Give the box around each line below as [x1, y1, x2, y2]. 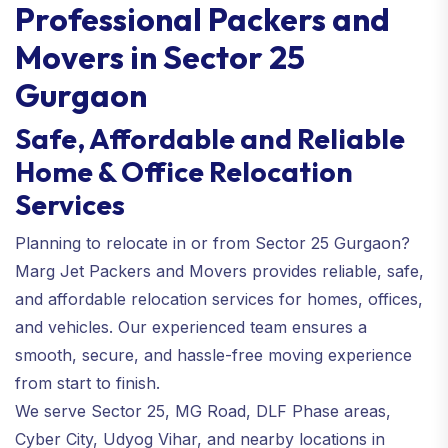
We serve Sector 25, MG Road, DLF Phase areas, [15, 400, 391, 421]
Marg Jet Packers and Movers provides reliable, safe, [15, 260, 424, 281]
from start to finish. [15, 372, 160, 393]
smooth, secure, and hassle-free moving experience [15, 344, 412, 365]
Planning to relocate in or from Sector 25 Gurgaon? [15, 232, 410, 253]
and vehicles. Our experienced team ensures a [15, 316, 367, 337]
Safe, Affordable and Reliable [15, 120, 405, 156]
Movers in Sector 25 [15, 36, 305, 77]
